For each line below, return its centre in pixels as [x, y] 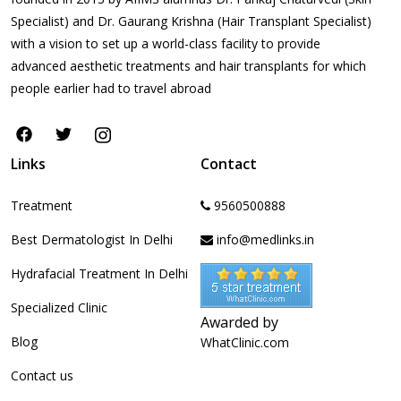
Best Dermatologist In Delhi [92, 240]
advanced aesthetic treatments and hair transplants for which [188, 65]
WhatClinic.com [245, 343]
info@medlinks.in [264, 240]
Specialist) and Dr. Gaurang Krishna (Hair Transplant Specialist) [191, 21]
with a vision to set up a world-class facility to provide [166, 43]
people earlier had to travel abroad [111, 88]
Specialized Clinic [59, 308]
